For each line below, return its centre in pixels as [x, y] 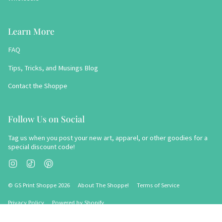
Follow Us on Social [46, 118]
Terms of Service [158, 185]
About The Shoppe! [103, 185]
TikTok [45, 162]
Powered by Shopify [78, 203]
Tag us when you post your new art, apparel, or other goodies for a [108, 138]
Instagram [32, 162]
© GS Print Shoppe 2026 [39, 185]
